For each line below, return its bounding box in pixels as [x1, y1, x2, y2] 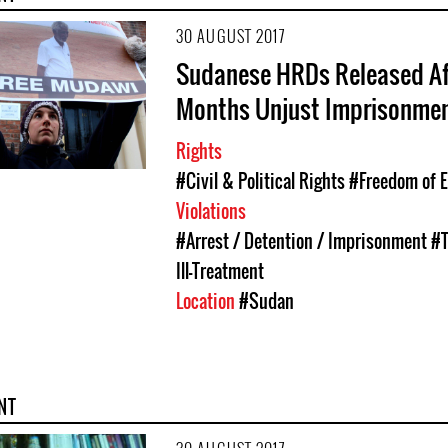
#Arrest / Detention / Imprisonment [176, 227, 427, 254]
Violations [176, 197, 250, 224]
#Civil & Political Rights [176, 167, 345, 194]
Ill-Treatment [176, 257, 264, 284]
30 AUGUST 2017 [176, 23, 285, 48]
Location [176, 287, 239, 314]
